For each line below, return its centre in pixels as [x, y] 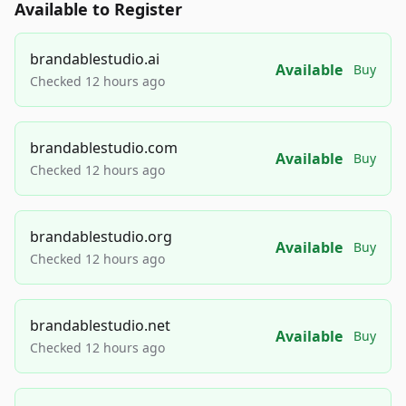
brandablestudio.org [101, 237]
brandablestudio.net [100, 326]
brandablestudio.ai [95, 59]
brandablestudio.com [104, 148]
